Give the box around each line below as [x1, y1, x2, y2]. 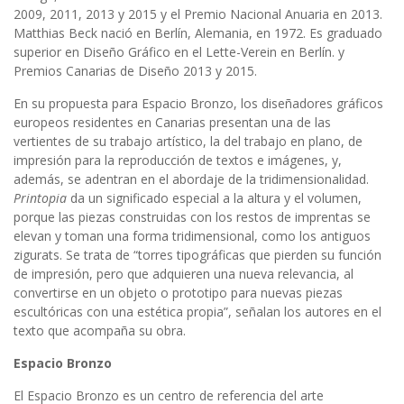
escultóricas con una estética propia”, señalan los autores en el [14, 303, 381, 321]
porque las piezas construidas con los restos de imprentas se [14, 208, 371, 226]
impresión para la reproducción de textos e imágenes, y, [14, 151, 342, 170]
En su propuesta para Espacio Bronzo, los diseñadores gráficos [14, 95, 383, 113]
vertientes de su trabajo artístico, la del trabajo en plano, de [14, 133, 363, 151]
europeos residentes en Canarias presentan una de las [14, 114, 331, 132]
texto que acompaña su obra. [14, 322, 186, 340]
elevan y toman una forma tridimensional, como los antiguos [14, 227, 371, 245]
